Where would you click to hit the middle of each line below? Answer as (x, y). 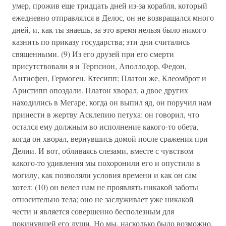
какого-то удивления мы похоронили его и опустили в (106, 163)
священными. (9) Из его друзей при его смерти (93, 54)
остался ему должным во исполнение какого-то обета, (105, 126)
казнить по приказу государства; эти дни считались (101, 42)
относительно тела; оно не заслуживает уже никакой (103, 199)
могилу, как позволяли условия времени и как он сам (104, 175)
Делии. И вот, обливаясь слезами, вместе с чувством (103, 151)
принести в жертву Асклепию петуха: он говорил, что (106, 114)
